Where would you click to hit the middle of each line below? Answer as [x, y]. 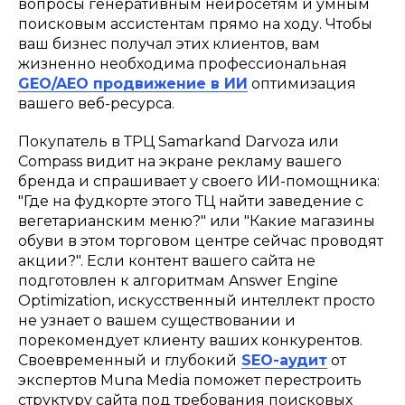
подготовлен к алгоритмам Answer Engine [178, 280]
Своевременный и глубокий [127, 360]
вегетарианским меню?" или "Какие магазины [197, 221]
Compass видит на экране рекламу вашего [180, 161]
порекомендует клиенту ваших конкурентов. [190, 340]
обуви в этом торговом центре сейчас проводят [201, 240]
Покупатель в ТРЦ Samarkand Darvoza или [179, 141]
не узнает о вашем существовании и [157, 320]
